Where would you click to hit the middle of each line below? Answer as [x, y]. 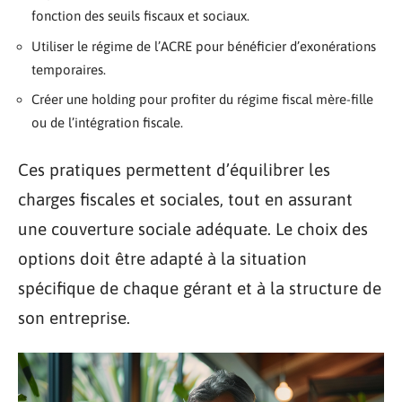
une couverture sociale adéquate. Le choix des [193, 228]
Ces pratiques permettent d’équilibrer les [174, 169]
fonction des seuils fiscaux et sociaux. [140, 16]
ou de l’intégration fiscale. [107, 122]
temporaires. [69, 69]
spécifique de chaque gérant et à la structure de [200, 288]
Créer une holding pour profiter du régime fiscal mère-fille [202, 99]
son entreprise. [74, 317]
